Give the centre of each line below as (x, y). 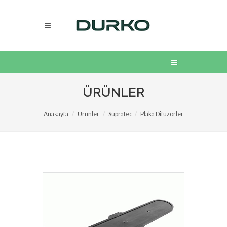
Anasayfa (56, 114)
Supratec (120, 114)
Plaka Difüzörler (162, 114)
